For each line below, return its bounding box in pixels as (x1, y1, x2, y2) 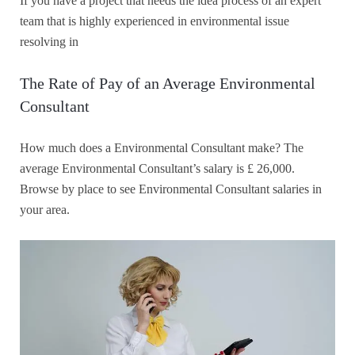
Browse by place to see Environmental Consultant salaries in (20, 182, 322, 197)
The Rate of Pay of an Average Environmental (20, 74, 315, 93)
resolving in (20, 35, 78, 49)
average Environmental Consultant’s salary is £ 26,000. (20, 162, 295, 176)
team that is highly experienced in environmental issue (20, 14, 289, 29)
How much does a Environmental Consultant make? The (20, 141, 303, 155)
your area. (20, 203, 70, 217)
